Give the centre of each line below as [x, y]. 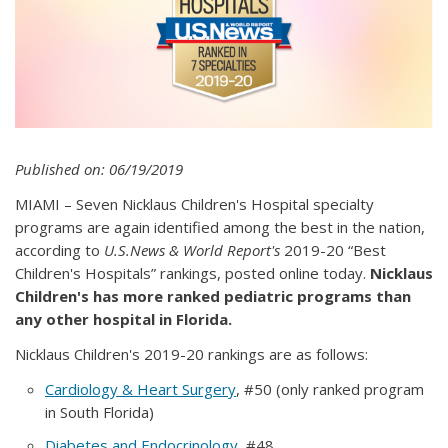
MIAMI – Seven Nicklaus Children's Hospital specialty [194, 203]
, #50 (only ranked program [330, 388]
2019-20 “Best [333, 249]
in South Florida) [99, 411]
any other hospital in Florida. [123, 318]
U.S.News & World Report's [192, 249]
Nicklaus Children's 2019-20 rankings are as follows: [191, 353]
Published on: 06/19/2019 [99, 168]
